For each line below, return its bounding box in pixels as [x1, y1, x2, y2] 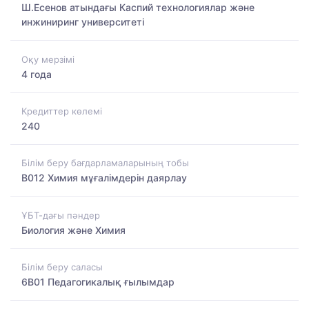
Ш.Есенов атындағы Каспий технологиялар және [21, 1, 255, 14]
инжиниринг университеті [21, 16, 144, 28]
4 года [21, 68, 52, 80]
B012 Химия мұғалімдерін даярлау [21, 172, 187, 184]
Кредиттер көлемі [21, 105, 102, 117]
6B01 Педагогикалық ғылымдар [21, 275, 175, 288]
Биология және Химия [21, 223, 126, 236]
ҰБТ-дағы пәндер [21, 209, 100, 221]
